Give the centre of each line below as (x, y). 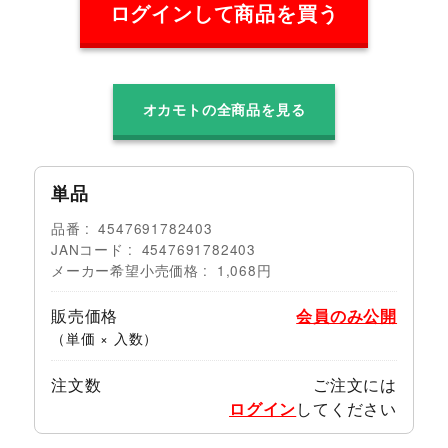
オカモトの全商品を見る (224, 109)
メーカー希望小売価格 (124, 269)
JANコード (87, 248)
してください (347, 408)
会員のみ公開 (347, 315)
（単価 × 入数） (104, 337)
